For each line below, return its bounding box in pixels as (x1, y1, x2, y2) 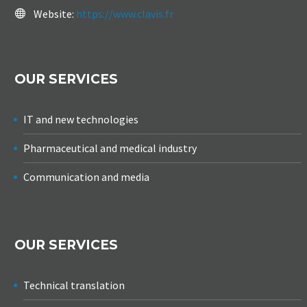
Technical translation (23, 278, 125, 292)
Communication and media (23, 170, 149, 184)
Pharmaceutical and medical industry (23, 141, 197, 156)
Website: (34, 6, 76, 21)
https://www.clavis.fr (76, 6, 173, 21)
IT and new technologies (23, 112, 138, 127)
